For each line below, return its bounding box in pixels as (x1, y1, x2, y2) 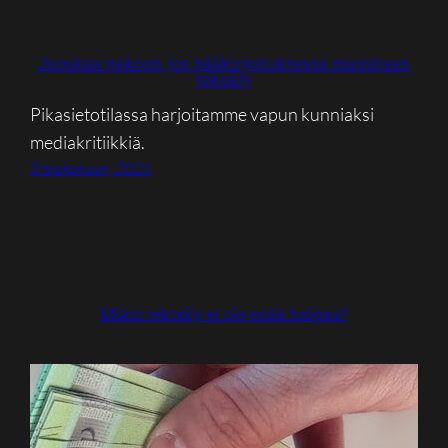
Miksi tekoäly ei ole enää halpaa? (100, 303, 348, 325)
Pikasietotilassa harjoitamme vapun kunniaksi (30, 102, 375, 125)
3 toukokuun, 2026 (30, 157, 152, 178)
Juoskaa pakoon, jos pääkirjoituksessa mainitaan (38, 51, 410, 73)
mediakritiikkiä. (30, 130, 146, 153)
